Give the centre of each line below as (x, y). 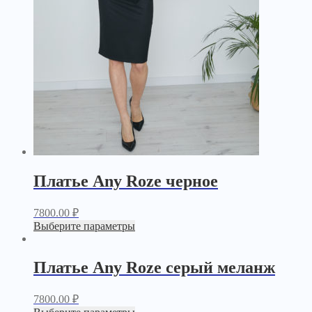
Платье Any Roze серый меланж (154, 268)
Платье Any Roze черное (126, 181)
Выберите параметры (84, 226)
